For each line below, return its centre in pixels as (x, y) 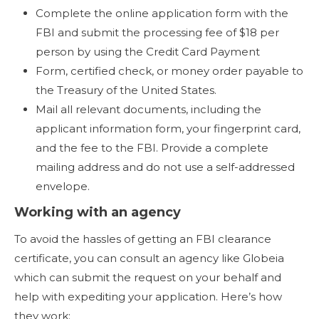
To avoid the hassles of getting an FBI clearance (143, 239)
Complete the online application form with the (162, 13)
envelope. (63, 186)
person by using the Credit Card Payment (148, 51)
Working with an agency (98, 212)
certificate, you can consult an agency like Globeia (149, 258)
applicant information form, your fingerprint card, (168, 128)
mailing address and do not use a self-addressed (165, 167)
